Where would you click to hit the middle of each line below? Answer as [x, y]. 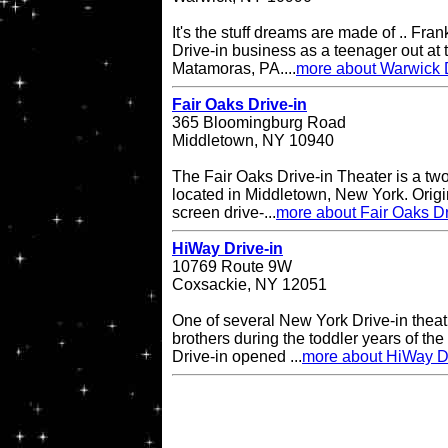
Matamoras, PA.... [234, 69]
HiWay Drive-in [227, 249]
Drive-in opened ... [237, 357]
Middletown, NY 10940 [253, 141]
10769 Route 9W [232, 267]
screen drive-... [224, 213]
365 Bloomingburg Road [259, 123]
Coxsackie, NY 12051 [249, 285]
